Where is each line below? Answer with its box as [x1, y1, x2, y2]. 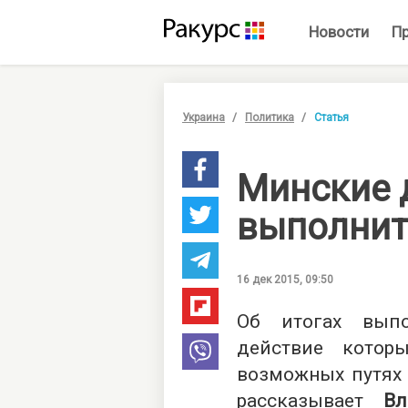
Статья [314, 111, 349, 124]
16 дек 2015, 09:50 [237, 273, 333, 286]
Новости [308, 23, 369, 41]
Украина [182, 111, 225, 124]
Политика [245, 111, 294, 124]
